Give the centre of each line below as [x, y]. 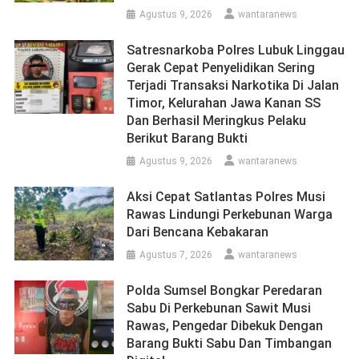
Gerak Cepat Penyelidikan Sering [221, 67]
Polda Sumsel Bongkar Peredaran [225, 290]
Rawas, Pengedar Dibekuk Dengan [225, 325]
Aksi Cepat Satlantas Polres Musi [226, 196]
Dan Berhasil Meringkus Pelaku [217, 120]
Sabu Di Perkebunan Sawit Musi [219, 308]
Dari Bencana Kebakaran [198, 232]
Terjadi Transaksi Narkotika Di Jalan [233, 85]
